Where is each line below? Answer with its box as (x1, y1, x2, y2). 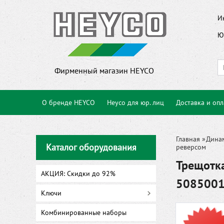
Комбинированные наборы (41, 208, 126, 217)
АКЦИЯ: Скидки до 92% (41, 169, 115, 178)
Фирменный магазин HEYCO (54, 65, 154, 75)
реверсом (176, 142, 206, 151)
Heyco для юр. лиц (107, 98, 164, 107)
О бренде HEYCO (42, 98, 95, 107)
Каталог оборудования (46, 141, 136, 153)
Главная (176, 134, 200, 143)
